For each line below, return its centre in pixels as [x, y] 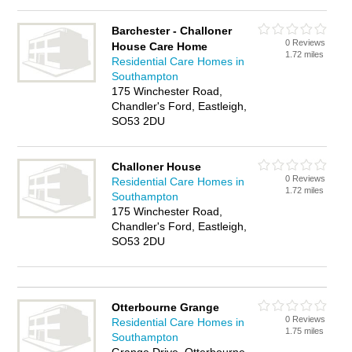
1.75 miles [305, 331]
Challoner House [157, 167]
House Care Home [160, 46]
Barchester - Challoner [172, 31]
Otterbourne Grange [166, 307]
